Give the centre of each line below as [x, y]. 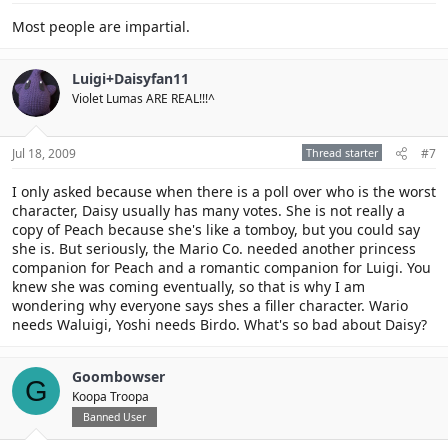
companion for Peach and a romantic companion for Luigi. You [221, 267]
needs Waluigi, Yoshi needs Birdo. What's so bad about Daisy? [219, 324]
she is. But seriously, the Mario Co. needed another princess [214, 248]
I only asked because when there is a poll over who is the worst [224, 191]
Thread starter [342, 152]
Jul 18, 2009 [44, 153]
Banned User [114, 417]
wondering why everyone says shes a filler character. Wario [210, 305]
